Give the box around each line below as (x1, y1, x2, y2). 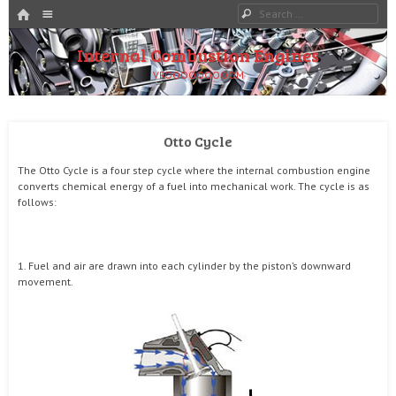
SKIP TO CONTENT (9, 30, 95, 43)
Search (256, 5, 290, 19)
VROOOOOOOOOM (152, 68, 244, 81)
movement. (18, 275, 73, 288)
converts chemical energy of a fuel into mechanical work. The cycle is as (18, 179, 369, 193)
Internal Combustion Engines (77, 42, 319, 67)
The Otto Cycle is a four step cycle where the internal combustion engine (18, 164, 370, 177)
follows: (18, 195, 57, 209)
